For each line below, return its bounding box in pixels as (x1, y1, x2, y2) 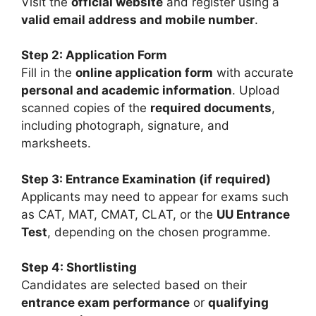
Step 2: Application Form (21, 48, 167, 62)
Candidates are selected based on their (21, 278, 247, 292)
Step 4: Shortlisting (21, 260, 137, 274)
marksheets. (21, 136, 91, 150)
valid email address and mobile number (21, 12, 255, 27)
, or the (173, 207, 217, 221)
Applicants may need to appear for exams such (21, 189, 288, 204)
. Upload (232, 83, 280, 97)
